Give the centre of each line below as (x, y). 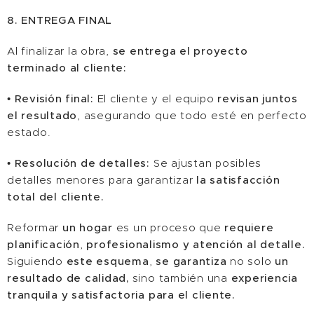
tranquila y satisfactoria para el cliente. (121, 295)
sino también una (182, 278)
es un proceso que (169, 227)
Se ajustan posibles (207, 163)
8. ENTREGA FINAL (60, 20)
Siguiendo (37, 261)
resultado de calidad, (70, 278)
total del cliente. (56, 197)
